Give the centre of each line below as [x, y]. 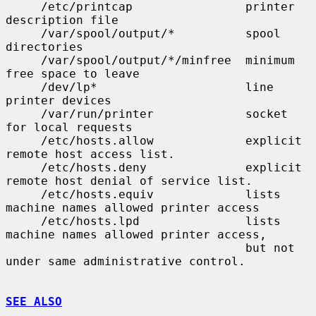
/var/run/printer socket [23, 114]
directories [44, 47]
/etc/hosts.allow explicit [23, 140]
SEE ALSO [34, 301]
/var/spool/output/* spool [23, 33]
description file [62, 20]
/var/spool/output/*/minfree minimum [23, 60]
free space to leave [73, 73]
